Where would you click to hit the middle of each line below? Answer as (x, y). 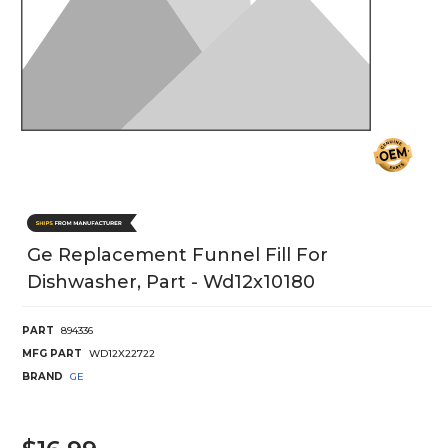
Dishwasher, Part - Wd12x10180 (171, 281)
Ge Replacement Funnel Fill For (177, 254)
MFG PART (52, 353)
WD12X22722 (122, 353)
